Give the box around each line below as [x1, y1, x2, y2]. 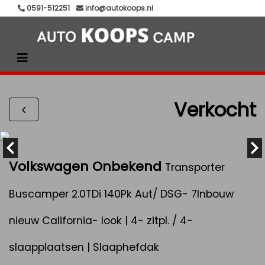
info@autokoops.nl [83, 3, 153, 13]
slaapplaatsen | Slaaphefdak [9, 240, 159, 254]
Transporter [165, 160, 225, 174]
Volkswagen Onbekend [9, 157, 161, 176]
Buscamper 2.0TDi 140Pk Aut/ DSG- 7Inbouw [9, 187, 234, 201]
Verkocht [174, 96, 256, 123]
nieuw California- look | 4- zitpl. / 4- [9, 214, 193, 228]
